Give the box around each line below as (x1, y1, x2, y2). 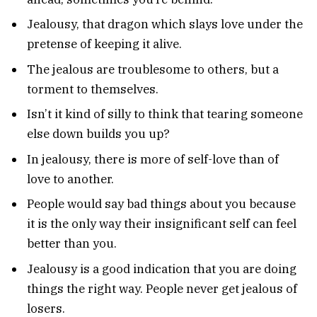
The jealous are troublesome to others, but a (27, 61, 279, 77)
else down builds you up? (27, 126, 170, 142)
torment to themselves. (27, 81, 158, 97)
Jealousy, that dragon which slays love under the (27, 16, 303, 33)
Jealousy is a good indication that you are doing (27, 260, 296, 277)
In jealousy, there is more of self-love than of (27, 151, 279, 167)
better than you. (27, 236, 117, 252)
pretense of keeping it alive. (27, 36, 182, 52)
